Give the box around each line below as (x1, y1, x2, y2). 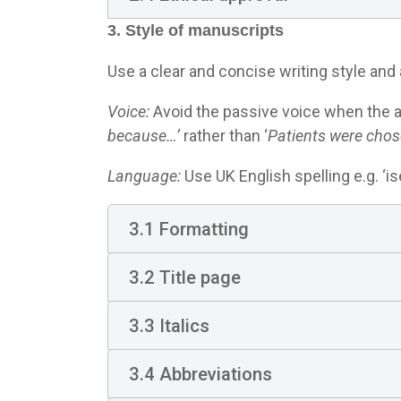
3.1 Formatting (128, 218, 249, 240)
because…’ (107, 126, 180, 145)
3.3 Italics (128, 314, 209, 337)
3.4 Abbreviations (128, 363, 272, 385)
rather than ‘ (180, 126, 268, 145)
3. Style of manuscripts (107, 21, 284, 39)
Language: (107, 166, 184, 185)
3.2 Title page (128, 266, 241, 288)
